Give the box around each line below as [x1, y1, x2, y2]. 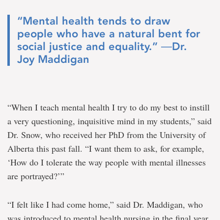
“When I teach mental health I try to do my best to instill [7, 101, 210, 113]
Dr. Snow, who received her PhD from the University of [7, 129, 206, 140]
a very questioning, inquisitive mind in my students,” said [7, 115, 212, 127]
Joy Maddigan [17, 53, 89, 66]
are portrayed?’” [7, 170, 64, 182]
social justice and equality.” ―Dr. [17, 40, 187, 53]
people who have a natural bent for [17, 27, 200, 40]
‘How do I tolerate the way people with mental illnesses [7, 156, 206, 168]
